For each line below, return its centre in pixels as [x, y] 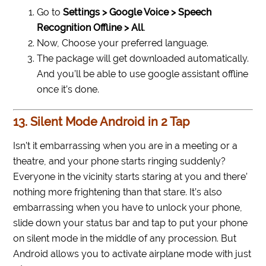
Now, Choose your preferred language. [123, 43]
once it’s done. [68, 90]
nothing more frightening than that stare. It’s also [118, 192]
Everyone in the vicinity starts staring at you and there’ [131, 177]
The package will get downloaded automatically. [143, 59]
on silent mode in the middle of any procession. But [125, 239]
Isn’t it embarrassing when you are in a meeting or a [126, 146]
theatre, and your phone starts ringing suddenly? [120, 161]
